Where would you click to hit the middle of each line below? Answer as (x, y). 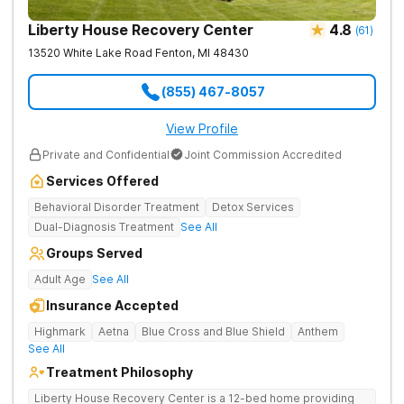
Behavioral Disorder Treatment (117, 207)
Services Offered (102, 181)
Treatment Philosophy (119, 372)
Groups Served (94, 253)
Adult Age (60, 279)
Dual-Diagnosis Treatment (104, 227)
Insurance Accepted (112, 305)
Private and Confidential (106, 154)
